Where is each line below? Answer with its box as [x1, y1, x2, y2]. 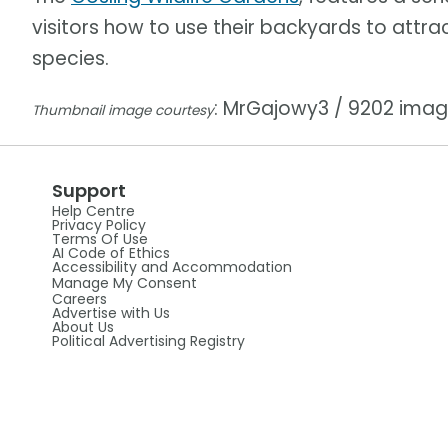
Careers [51, 288, 107, 309]
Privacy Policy [51, 214, 146, 235]
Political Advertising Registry [51, 330, 245, 351]
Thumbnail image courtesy [32, 100, 214, 120]
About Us [51, 316, 114, 337]
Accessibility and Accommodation [51, 256, 292, 277]
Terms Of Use [51, 228, 148, 249]
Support [51, 177, 126, 203]
